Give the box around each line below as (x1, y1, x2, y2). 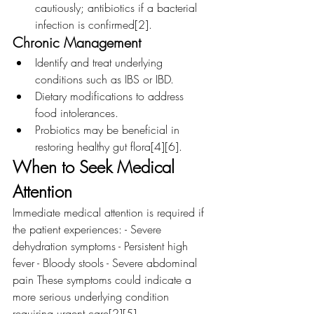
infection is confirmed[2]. (35, 17, 152, 32)
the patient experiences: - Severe (13, 221, 165, 237)
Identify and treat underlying (35, 55, 166, 70)
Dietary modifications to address (35, 88, 187, 104)
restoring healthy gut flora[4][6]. (35, 139, 182, 154)
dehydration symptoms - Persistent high (13, 238, 191, 254)
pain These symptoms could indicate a (13, 272, 195, 287)
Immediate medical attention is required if (13, 205, 207, 220)
